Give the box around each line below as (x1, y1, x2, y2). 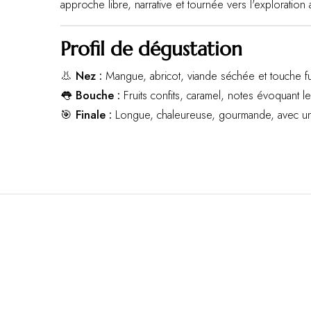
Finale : (76, 106, 112, 123)
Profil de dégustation (60, 37, 242, 61)
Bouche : (76, 87, 120, 103)
